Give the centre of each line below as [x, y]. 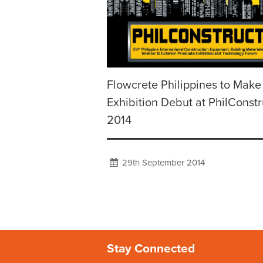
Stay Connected [151, 249]
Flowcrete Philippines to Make [184, 85]
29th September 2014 [162, 163]
